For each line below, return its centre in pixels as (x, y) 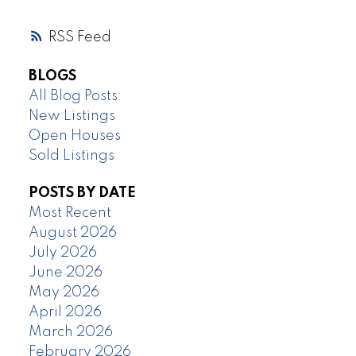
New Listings (72, 116)
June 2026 (65, 273)
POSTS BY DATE (82, 193)
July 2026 (62, 253)
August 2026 (72, 233)
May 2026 (64, 293)
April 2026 (65, 313)
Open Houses (74, 136)
